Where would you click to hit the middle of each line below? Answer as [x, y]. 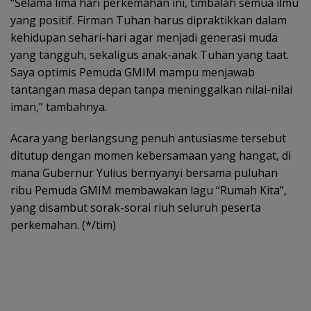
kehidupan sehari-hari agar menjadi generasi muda [144, 37]
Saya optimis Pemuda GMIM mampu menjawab [133, 72]
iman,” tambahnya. [59, 107]
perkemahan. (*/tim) [63, 225]
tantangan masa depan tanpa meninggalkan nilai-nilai [151, 89]
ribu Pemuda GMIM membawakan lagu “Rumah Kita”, [149, 190]
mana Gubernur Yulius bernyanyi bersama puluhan [144, 173]
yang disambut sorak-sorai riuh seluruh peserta [136, 207]
